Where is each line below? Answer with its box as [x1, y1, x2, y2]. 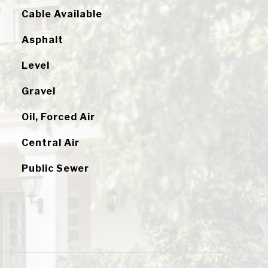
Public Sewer [21, 163, 89, 174]
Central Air [21, 137, 80, 148]
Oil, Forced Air [21, 111, 95, 123]
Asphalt [21, 34, 63, 45]
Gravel [21, 86, 56, 97]
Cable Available [21, 8, 102, 20]
